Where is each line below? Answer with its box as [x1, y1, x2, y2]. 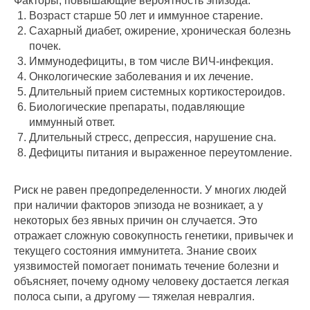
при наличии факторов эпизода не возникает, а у [14, 199, 263, 212]
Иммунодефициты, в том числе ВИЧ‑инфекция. [29, 55, 273, 68]
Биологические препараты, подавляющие [29, 101, 245, 113]
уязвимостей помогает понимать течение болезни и [14, 260, 279, 273]
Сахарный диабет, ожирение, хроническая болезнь [29, 25, 291, 37]
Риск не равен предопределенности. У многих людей [14, 184, 286, 197]
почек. [29, 40, 61, 53]
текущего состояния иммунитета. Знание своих [14, 245, 257, 257]
